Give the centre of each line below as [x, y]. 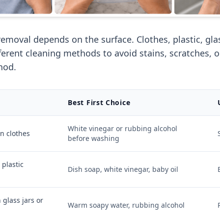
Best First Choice [99, 102]
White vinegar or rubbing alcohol [123, 128]
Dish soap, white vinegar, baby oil [123, 169]
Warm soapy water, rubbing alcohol [126, 205]
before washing [94, 138]
